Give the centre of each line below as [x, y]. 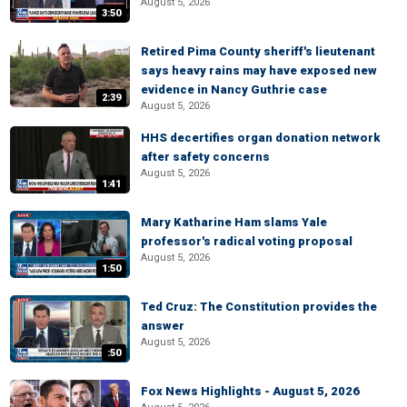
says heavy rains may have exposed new [259, 70]
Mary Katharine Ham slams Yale [234, 222]
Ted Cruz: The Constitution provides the [259, 307]
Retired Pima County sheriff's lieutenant [258, 51]
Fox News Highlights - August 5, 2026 [250, 391]
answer [163, 326]
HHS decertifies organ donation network [260, 138]
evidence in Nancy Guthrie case [234, 89]
